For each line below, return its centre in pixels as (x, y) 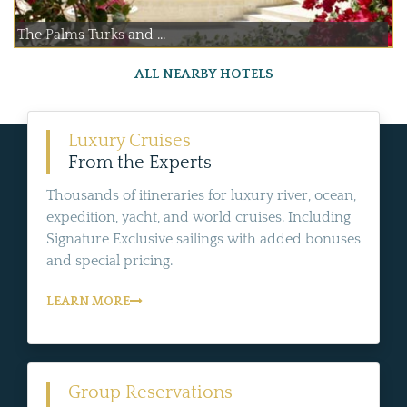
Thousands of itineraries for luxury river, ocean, (201, 196)
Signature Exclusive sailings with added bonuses (203, 239)
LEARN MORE (88, 302)
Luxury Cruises (129, 141)
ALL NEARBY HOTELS (203, 74)
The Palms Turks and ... (91, 35)
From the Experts (140, 163)
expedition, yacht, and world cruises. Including (199, 218)
